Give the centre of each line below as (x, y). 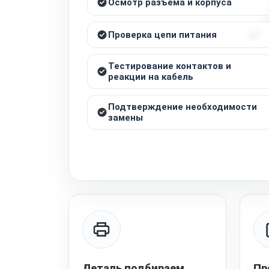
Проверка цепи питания (162, 35)
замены (125, 117)
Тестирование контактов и (170, 66)
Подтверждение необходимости (183, 107)
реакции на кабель (151, 77)
